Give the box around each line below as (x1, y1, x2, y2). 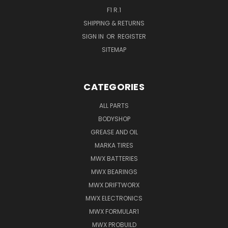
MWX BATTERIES (90, 154, 138, 163)
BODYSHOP (98, 114, 130, 123)
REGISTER (118, 32, 146, 41)
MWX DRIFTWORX (89, 180, 139, 189)
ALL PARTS (99, 101, 129, 110)
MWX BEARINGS (91, 167, 137, 176)
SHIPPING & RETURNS (83, 18, 145, 27)
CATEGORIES (83, 80, 145, 93)
